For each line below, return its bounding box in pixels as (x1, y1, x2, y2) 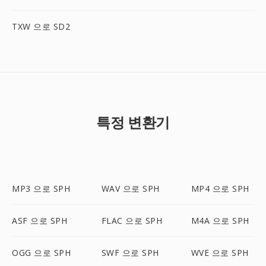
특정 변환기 (96, 112, 170, 132)
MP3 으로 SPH (12, 183, 70, 194)
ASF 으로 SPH (12, 215, 67, 226)
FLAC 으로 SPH (101, 215, 163, 226)
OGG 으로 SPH (12, 247, 71, 258)
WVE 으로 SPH (191, 247, 249, 258)
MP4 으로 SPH (191, 183, 249, 194)
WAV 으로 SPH (101, 183, 160, 194)
